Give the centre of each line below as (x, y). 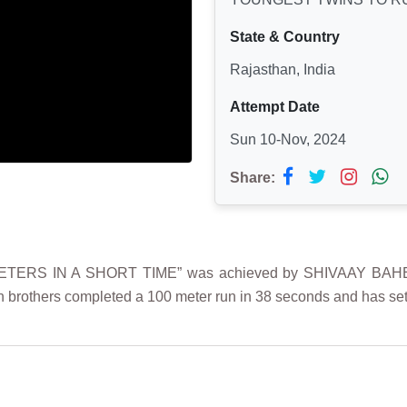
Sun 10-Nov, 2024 (288, 139)
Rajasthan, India (283, 69)
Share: (253, 177)
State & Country (285, 36)
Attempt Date (275, 106)
